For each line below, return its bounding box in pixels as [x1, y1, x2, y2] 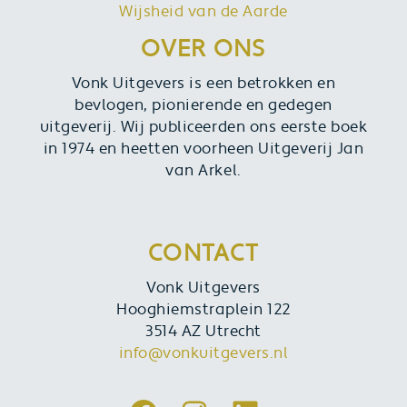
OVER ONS [141, 34, 266, 65]
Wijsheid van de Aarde [119, 2, 288, 22]
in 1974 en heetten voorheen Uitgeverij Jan [43, 139, 364, 159]
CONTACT [147, 238, 260, 269]
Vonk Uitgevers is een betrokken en [71, 74, 336, 94]
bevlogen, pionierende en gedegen [74, 95, 333, 115]
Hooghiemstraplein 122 [116, 300, 291, 320]
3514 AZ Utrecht [145, 322, 262, 342]
